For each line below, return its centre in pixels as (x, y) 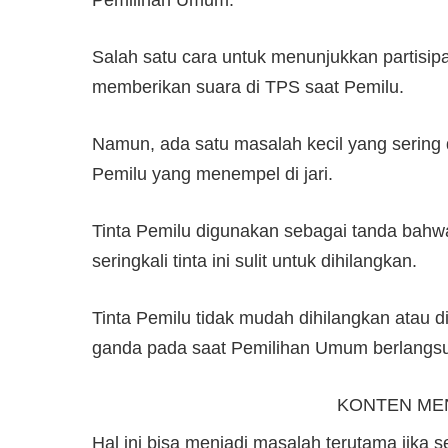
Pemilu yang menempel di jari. (212, 173)
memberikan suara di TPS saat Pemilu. (248, 86)
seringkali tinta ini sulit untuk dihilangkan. (254, 260)
